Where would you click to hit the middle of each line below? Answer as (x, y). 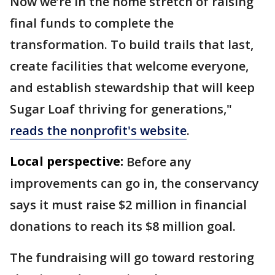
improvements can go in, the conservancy (134, 183)
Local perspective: (67, 161)
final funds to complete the (92, 23)
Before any (159, 162)
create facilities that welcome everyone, (129, 66)
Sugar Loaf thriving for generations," (121, 109)
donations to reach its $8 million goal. (124, 226)
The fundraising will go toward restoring (132, 258)
